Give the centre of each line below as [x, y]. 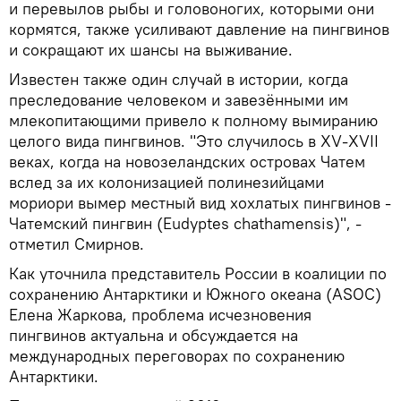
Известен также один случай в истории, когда [179, 79]
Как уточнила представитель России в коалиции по [198, 273]
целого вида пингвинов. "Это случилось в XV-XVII [194, 141]
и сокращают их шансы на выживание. [151, 49]
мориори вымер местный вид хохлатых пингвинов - [200, 202]
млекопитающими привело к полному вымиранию [193, 120]
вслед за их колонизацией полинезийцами [166, 182]
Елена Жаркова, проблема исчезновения [160, 314]
